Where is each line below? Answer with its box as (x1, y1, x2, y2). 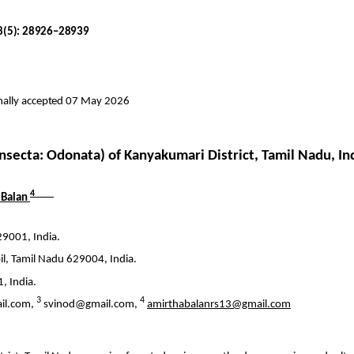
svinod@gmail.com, (43, 299, 140, 311)
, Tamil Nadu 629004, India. (6, 254, 137, 266)
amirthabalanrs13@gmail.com (147, 299, 291, 311)
